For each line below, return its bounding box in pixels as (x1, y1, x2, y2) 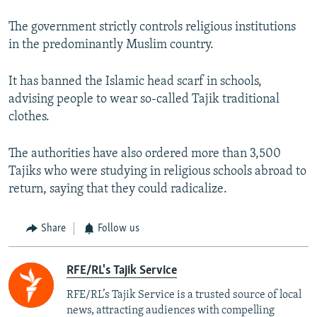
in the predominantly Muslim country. (8, 38, 214, 52)
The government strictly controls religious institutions (8, 21, 296, 35)
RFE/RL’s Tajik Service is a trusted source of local (67, 289, 301, 301)
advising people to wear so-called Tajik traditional (8, 93, 279, 107)
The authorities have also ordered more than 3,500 (8, 147, 281, 161)
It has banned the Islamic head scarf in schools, (8, 75, 262, 89)
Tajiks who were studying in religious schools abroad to (8, 165, 306, 179)
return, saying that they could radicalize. (8, 183, 227, 197)
